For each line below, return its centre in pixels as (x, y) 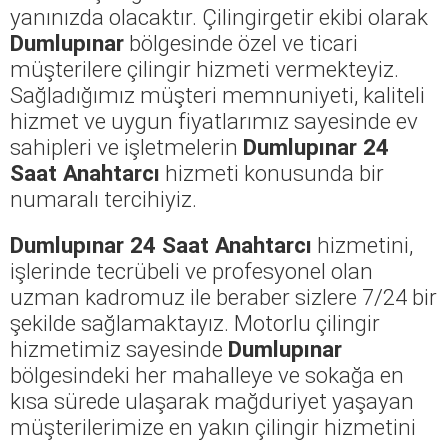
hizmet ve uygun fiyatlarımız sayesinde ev (214, 120)
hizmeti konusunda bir (272, 172)
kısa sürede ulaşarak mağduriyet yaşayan (212, 400)
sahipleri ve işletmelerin (126, 146)
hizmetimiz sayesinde (119, 348)
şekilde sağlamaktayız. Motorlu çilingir (195, 322)
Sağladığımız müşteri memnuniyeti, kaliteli (217, 94)
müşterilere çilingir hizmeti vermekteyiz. (204, 68)
